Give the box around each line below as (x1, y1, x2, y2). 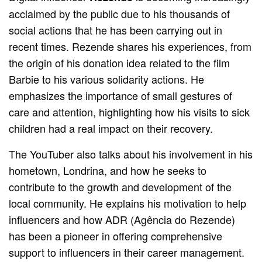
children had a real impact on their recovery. (9, 120, 213, 136)
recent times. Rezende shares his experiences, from (9, 38, 252, 54)
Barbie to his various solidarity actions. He (9, 71, 205, 87)
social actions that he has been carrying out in (9, 22, 223, 37)
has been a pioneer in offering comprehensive (9, 227, 223, 243)
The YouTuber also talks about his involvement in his (9, 146, 253, 161)
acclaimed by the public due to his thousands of (9, 5, 230, 21)
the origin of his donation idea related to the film (9, 54, 230, 70)
